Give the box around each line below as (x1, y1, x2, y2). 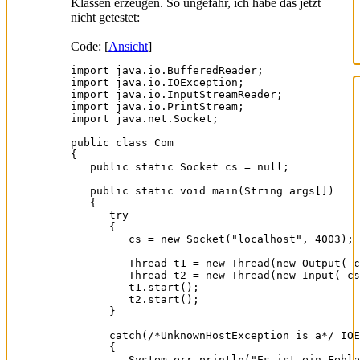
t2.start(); (71, 292, 199, 305)
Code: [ (71, 39, 108, 53)
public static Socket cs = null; (71, 160, 289, 173)
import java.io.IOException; (71, 76, 244, 88)
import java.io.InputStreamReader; (71, 88, 283, 100)
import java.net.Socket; (71, 112, 219, 125)
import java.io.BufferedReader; (71, 63, 264, 76)
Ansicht (108, 39, 148, 53)
